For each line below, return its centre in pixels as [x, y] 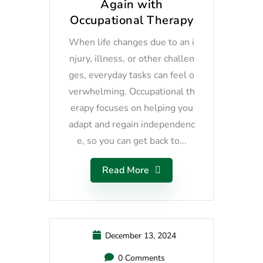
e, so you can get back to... [131, 141]
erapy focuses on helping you [131, 108]
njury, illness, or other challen [131, 59]
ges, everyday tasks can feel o [131, 75]
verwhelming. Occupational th [131, 92]
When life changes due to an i [131, 43]
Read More [126, 171]
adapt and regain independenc [131, 125]
